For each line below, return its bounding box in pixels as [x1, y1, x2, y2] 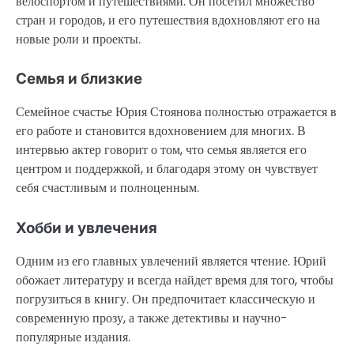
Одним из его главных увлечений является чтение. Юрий [16, 251, 326, 270]
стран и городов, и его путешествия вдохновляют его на [16, 11, 320, 30]
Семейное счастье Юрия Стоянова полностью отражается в [16, 103, 337, 122]
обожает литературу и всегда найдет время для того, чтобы [16, 270, 333, 289]
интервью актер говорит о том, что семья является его [16, 141, 307, 160]
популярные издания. [16, 327, 130, 346]
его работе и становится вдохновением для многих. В [16, 122, 306, 141]
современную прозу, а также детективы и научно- [16, 308, 288, 327]
